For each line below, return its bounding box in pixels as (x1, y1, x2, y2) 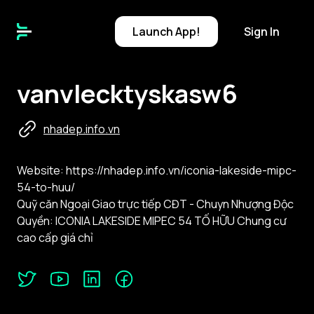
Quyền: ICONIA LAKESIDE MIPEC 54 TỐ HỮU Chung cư (17, 213, 287, 228)
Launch (132, 24, 175, 39)
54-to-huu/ (17, 179, 75, 195)
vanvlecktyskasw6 (17, 76, 238, 111)
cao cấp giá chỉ (17, 230, 93, 245)
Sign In (244, 24, 280, 39)
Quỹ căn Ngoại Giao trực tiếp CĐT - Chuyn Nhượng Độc (17, 196, 294, 212)
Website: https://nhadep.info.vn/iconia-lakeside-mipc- (17, 163, 296, 178)
